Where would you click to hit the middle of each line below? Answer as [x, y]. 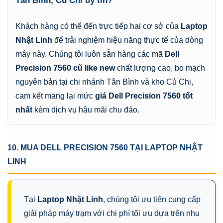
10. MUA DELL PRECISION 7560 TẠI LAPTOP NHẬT [105, 147]
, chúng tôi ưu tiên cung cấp [152, 199]
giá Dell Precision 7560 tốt [144, 96]
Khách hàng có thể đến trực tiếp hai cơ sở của [98, 26]
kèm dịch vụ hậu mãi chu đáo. [86, 110]
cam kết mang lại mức [55, 96]
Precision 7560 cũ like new [65, 68]
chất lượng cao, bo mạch [160, 68]
